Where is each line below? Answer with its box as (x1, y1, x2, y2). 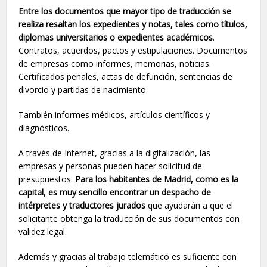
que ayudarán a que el (145, 200, 234, 211)
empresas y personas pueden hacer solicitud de (18, 160, 203, 172)
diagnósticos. (18, 122, 70, 133)
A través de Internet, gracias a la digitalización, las (18, 147, 211, 159)
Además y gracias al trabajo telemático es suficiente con (18, 251, 237, 262)
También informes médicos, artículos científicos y (18, 109, 210, 120)
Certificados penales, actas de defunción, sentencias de (18, 71, 233, 82)
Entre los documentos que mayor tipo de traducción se (18, 5, 232, 17)
